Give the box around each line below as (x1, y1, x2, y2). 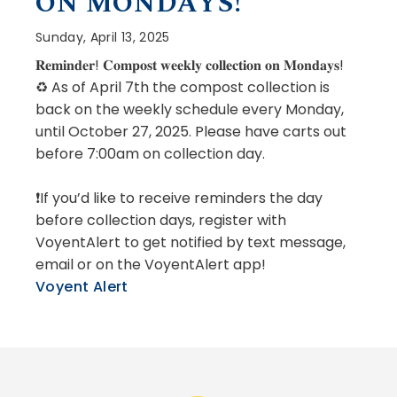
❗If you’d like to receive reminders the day (35, 187, 323, 208)
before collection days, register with (35, 209, 286, 230)
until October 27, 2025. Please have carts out (35, 121, 346, 142)
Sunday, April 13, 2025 (35, 27, 170, 46)
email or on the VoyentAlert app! (35, 253, 266, 275)
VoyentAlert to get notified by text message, (35, 231, 346, 253)
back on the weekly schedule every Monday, (35, 98, 344, 120)
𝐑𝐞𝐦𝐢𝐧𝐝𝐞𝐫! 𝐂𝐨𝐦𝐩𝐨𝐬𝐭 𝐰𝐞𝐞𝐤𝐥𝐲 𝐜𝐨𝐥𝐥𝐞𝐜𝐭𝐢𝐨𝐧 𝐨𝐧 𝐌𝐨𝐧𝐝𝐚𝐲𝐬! (35, 54, 344, 75)
